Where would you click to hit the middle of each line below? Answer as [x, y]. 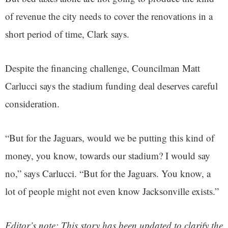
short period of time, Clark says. [69, 34]
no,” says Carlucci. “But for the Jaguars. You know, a [108, 174]
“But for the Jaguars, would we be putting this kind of [110, 138]
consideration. [32, 104]
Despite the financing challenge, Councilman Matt [103, 68]
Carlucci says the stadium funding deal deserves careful [111, 86]
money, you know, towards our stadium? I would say [108, 156]
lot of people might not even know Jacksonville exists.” [112, 191]
